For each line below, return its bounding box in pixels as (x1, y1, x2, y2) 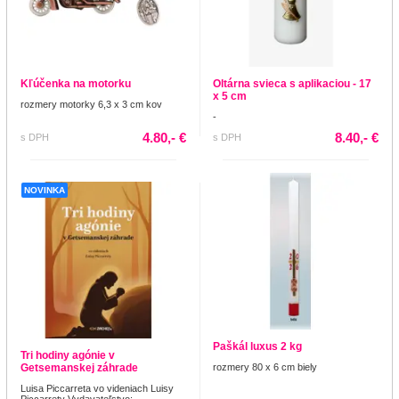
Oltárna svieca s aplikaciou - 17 (213, 77, 371, 91)
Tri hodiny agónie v (20, 349, 115, 362)
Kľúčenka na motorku (20, 77, 131, 91)
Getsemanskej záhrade (20, 362, 138, 375)
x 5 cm (213, 90, 247, 103)
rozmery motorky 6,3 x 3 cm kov (20, 99, 162, 110)
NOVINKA (24, 185, 65, 196)
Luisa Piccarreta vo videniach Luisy (20, 383, 174, 395)
